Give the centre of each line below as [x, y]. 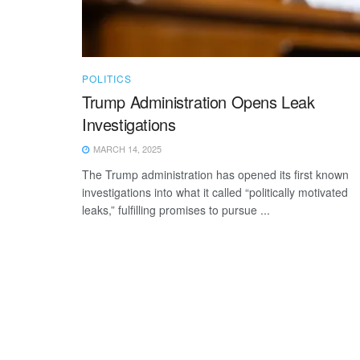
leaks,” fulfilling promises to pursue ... [176, 209]
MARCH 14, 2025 [126, 148]
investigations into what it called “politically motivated [215, 192]
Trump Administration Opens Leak [198, 101]
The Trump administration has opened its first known [215, 174]
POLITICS [107, 78]
